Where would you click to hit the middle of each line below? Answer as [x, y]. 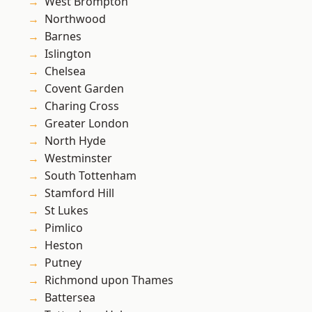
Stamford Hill [79, 193]
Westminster [78, 158]
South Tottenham [91, 176]
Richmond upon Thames [109, 280]
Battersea [70, 298]
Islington [68, 54]
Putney [63, 263]
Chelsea [65, 71]
